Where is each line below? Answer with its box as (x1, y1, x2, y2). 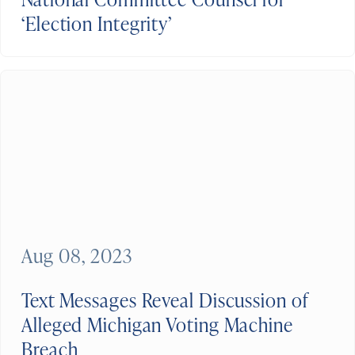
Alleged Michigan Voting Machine (21, 311, 293, 338)
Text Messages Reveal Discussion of (21, 286, 309, 313)
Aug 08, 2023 (21, 242, 132, 269)
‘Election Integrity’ (21, 10, 172, 36)
